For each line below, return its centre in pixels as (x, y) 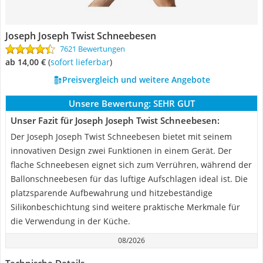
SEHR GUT (174, 103)
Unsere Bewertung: (109, 103)
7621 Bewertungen (92, 49)
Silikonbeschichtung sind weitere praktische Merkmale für (125, 207)
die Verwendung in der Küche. (70, 221)
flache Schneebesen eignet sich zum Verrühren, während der (131, 165)
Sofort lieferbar (82, 62)
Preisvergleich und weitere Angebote (136, 80)
